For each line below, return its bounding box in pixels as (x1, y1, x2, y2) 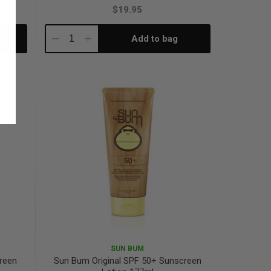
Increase (85, 34, 118, 44)
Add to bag (131, 33, 178, 44)
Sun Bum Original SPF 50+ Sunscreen (53, 255, 201, 266)
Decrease (52, 34, 89, 44)
